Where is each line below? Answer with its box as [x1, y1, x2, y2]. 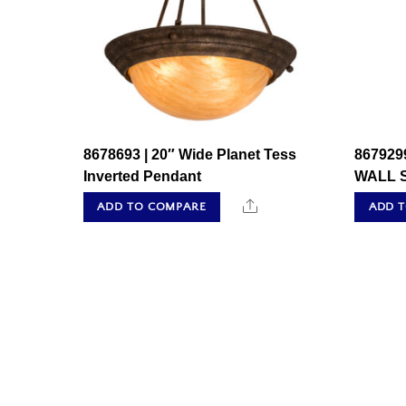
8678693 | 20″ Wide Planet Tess [83, 147, 296, 163]
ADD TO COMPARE [97, 199, 207, 213]
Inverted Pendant [83, 169, 201, 185]
